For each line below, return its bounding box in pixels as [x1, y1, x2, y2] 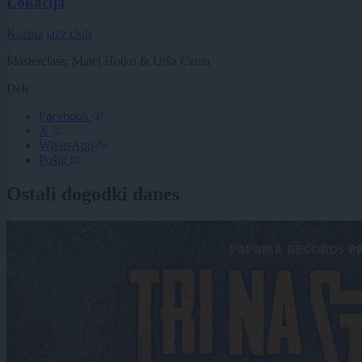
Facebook [39, 108, 92, 123]
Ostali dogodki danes [6, 183, 179, 204]
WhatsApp [39, 137, 97, 152]
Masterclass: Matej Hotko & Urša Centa [6, 53, 210, 68]
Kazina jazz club [6, 26, 91, 40]
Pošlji [39, 152, 70, 166]
